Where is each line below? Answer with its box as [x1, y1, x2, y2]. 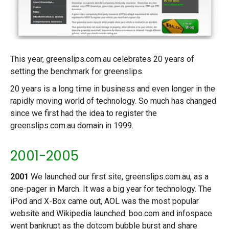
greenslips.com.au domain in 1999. [10, 121, 133, 131]
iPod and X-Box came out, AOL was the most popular [10, 196, 199, 207]
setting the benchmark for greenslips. [10, 66, 144, 77]
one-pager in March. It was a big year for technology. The [10, 184, 212, 194]
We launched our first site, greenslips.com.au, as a [29, 172, 209, 182]
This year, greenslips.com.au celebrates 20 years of [10, 54, 194, 64]
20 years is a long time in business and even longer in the [10, 84, 215, 94]
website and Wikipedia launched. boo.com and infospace [10, 209, 212, 219]
